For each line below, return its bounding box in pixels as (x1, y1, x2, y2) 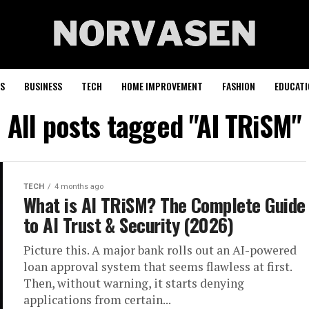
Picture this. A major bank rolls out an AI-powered (23, 242, 297, 258)
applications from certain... (23, 292, 171, 308)
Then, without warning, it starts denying (23, 275, 244, 291)
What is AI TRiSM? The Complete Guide (23, 191, 306, 219)
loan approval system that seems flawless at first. (23, 259, 292, 275)
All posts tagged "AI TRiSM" (7, 105, 302, 146)
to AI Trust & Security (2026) (23, 211, 234, 239)
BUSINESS (24, 79, 62, 93)
